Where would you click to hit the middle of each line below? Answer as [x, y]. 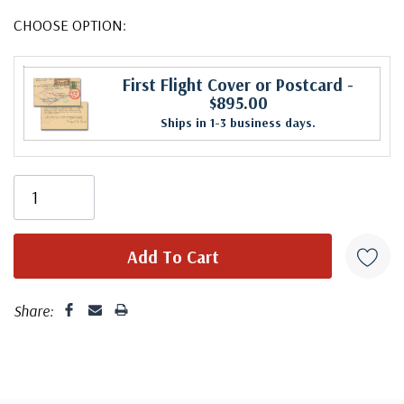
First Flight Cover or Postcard [233, 84]
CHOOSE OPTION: [70, 24]
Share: [33, 310]
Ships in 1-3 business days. [238, 122]
